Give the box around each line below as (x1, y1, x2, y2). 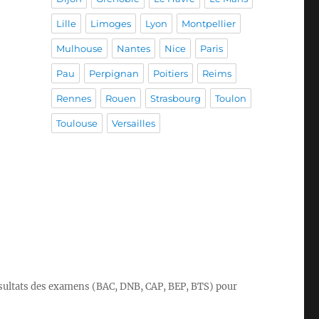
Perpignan (88, 68, 139, 79)
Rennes (56, 93, 91, 104)
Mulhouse (56, 43, 103, 54)
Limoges (90, 18, 131, 29)
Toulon (214, 93, 246, 104)
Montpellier (181, 18, 236, 29)
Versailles (111, 117, 155, 129)
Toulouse (56, 117, 98, 129)
